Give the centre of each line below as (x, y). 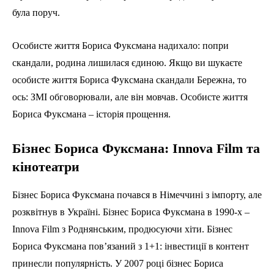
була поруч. (36, 13)
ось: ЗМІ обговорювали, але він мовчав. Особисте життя (130, 97)
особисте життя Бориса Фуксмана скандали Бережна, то (129, 80)
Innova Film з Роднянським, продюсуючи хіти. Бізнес (122, 229)
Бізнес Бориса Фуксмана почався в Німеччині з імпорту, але (137, 195)
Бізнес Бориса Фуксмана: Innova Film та (136, 149)
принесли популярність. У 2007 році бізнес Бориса (118, 264)
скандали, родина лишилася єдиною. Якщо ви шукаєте (127, 63)
